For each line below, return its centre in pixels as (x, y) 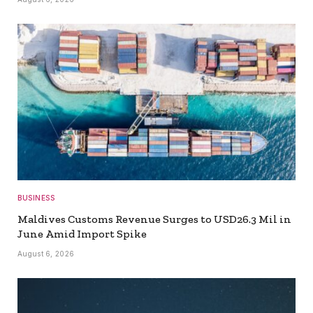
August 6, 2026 (46, 254)
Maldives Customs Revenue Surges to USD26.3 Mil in (154, 219)
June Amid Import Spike (82, 234)
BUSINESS (36, 198)
